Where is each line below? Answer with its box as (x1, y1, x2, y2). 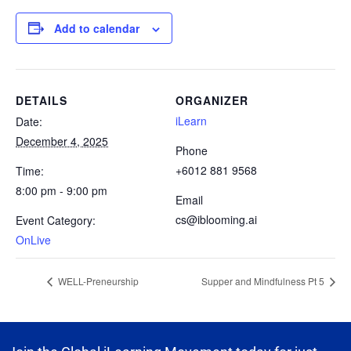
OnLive (16, 231, 51, 248)
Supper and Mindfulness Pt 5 (201, 274, 327, 288)
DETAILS (16, 92, 67, 108)
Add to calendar (54, 20, 139, 36)
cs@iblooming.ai (175, 211, 257, 227)
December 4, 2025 (16, 132, 108, 149)
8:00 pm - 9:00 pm (16, 182, 107, 198)
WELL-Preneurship (56, 274, 139, 288)
